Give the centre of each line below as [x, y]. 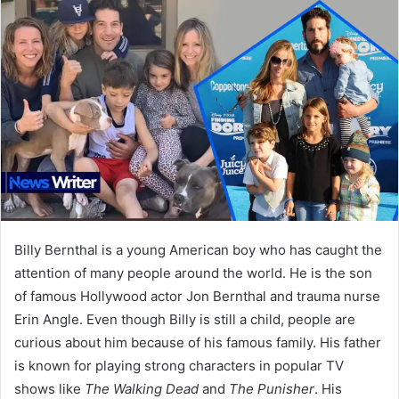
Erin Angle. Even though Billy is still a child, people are [185, 319]
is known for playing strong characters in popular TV [179, 365]
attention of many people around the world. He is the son [193, 273]
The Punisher [272, 388]
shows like [49, 388]
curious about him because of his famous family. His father [198, 342]
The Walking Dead [142, 388]
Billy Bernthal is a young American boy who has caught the [198, 249]
